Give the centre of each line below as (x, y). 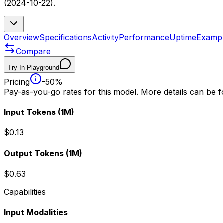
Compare (33, 51)
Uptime (183, 37)
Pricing (17, 81)
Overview (22, 37)
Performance (144, 37)
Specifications (65, 37)
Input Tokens (30, 112)
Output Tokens (34, 153)
